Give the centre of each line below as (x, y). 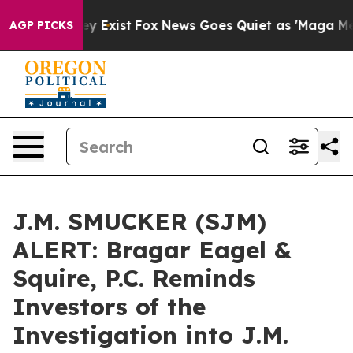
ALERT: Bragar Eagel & (152, 250)
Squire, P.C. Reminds (134, 278)
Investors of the (109, 307)
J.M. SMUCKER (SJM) (139, 221)
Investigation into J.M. (150, 335)
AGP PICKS (41, 25)
